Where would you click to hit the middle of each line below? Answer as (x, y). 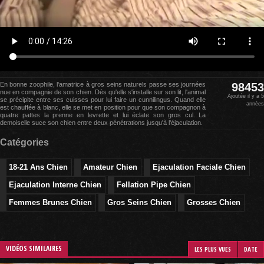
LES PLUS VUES (213, 249)
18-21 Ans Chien (38, 167)
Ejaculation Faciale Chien (199, 167)
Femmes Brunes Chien (50, 202)
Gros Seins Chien (139, 202)
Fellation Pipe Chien (154, 185)
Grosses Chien (214, 202)
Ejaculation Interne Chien (55, 185)
